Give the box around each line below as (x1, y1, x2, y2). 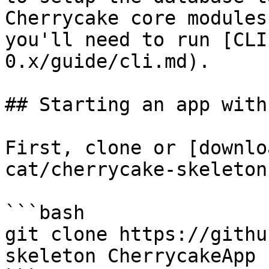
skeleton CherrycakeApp (5, 245, 256, 267)
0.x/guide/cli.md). (5, 50, 210, 72)
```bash (5, 202, 85, 223)
